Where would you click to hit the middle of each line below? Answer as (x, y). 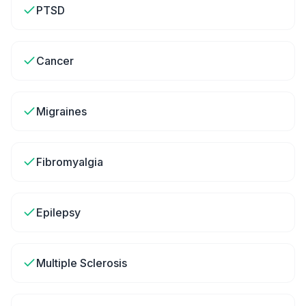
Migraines (61, 111)
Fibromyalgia (70, 162)
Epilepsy (58, 212)
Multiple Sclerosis (82, 263)
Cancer (55, 61)
